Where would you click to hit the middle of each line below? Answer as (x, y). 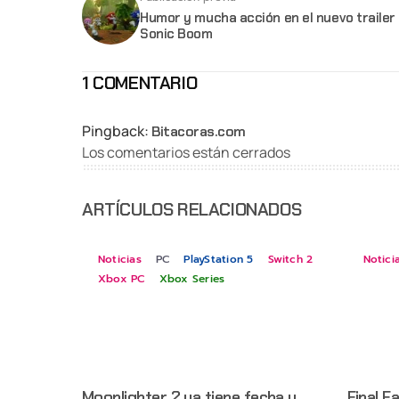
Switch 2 (290, 260)
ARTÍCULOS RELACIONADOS (192, 210)
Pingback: (117, 131)
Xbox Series (192, 279)
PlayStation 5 (219, 260)
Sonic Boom (176, 34)
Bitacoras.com (199, 132)
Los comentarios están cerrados (186, 153)
